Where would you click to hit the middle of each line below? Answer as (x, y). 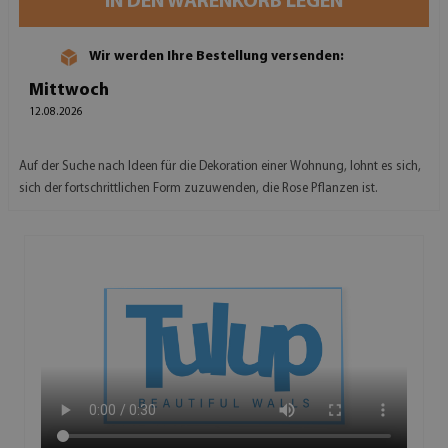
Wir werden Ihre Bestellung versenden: (216, 57)
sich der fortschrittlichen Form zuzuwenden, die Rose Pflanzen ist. (198, 188)
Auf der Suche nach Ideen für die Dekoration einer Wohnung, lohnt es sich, (220, 166)
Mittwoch (69, 90)
